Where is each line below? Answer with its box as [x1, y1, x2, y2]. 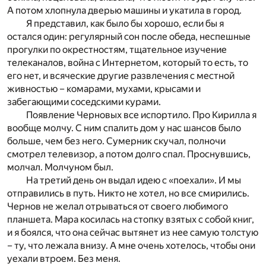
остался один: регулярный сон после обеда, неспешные [7, 31, 251, 43]
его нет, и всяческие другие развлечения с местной [7, 70, 235, 82]
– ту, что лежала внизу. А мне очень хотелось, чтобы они [7, 240, 255, 252]
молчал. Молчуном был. [7, 161, 113, 173]
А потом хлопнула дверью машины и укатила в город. [7, 5, 242, 17]
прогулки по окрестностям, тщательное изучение [7, 44, 227, 56]
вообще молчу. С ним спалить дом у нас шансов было [7, 122, 241, 134]
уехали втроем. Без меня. [7, 253, 121, 265]
